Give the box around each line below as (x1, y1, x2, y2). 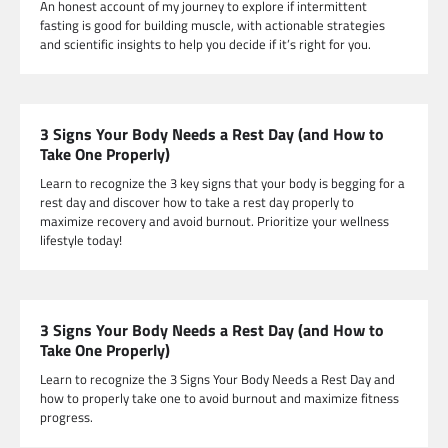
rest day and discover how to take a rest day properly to (40, 192, 354, 213)
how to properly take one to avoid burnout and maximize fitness (40, 388, 399, 409)
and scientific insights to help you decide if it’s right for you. (40, 34, 371, 55)
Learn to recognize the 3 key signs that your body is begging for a (40, 173, 405, 194)
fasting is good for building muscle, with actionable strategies (40, 15, 385, 36)
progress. (40, 407, 93, 428)
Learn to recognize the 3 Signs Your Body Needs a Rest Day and (40, 369, 395, 390)
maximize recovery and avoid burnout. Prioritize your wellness (40, 211, 389, 232)
